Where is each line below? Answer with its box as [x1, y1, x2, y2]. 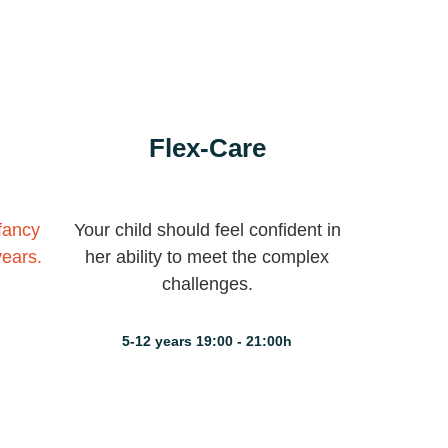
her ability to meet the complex [85, 247, 329, 267]
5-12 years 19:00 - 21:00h [122, 332, 292, 349]
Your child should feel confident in [73, 220, 341, 240]
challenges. [161, 274, 253, 294]
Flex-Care [148, 133, 266, 163]
